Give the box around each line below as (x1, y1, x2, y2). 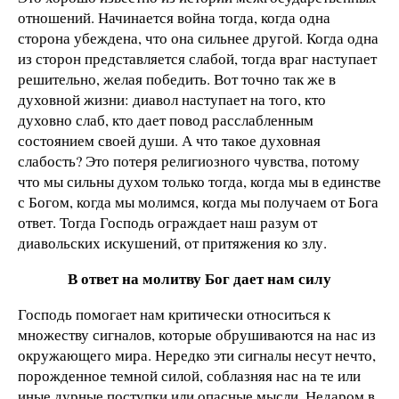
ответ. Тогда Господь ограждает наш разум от (18, 212, 317, 233)
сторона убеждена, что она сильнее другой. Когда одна (18, 28, 379, 49)
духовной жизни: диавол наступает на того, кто (18, 89, 326, 110)
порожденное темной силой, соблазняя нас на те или (18, 365, 361, 386)
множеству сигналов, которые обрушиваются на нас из (18, 324, 376, 345)
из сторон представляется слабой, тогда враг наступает (18, 48, 377, 69)
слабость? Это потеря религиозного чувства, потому (18, 151, 360, 172)
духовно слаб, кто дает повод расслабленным (18, 110, 313, 131)
